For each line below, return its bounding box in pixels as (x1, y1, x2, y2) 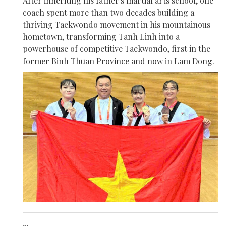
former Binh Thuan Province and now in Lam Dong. (23, 55, 214, 66)
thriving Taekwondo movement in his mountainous (23, 19, 210, 30)
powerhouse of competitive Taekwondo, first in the (23, 43, 210, 54)
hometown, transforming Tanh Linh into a (23, 31, 180, 42)
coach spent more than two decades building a (23, 7, 194, 18)
